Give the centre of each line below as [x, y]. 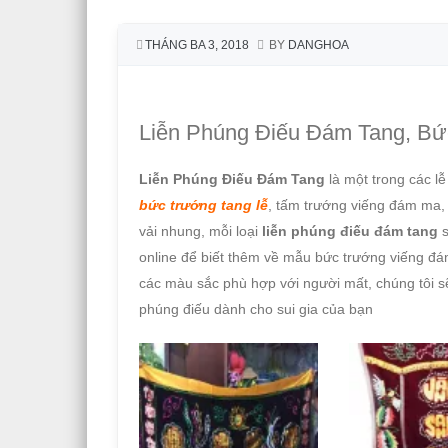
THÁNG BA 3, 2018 [197, 44]
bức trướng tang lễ [203, 204]
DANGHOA [318, 44]
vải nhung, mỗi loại [200, 230]
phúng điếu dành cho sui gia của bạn [256, 308]
